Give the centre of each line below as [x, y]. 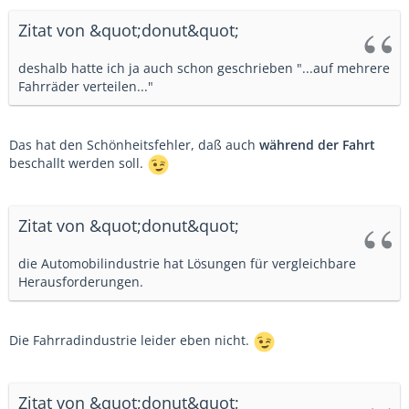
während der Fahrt [317, 145]
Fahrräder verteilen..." [86, 86]
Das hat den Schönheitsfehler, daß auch [134, 145]
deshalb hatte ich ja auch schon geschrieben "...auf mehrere [204, 68]
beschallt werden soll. [78, 163]
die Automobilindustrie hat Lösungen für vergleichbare [187, 263]
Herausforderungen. [81, 282]
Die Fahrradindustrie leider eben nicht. [131, 341]
